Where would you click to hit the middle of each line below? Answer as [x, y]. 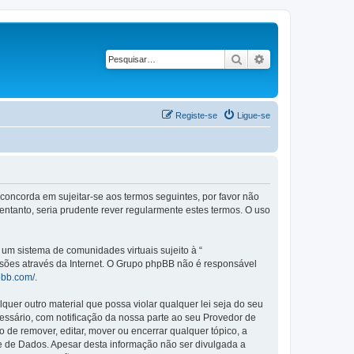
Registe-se [196, 115]
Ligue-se [254, 115]
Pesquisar [267, 58]
